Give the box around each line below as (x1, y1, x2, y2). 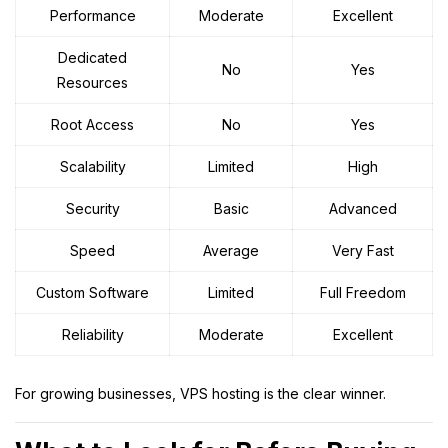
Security (65, 199, 120, 217)
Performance (49, 6, 136, 24)
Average (203, 241, 259, 259)
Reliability (61, 325, 124, 343)
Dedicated (58, 48, 127, 66)
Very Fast (331, 241, 394, 259)
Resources (57, 73, 128, 91)
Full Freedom (319, 283, 406, 301)
